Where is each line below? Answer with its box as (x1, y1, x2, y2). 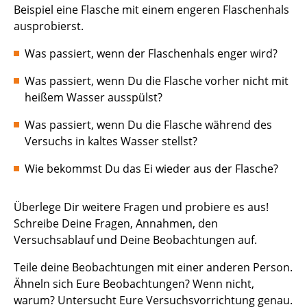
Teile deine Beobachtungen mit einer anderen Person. (14, 260, 293, 275)
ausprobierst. (14, 19, 86, 34)
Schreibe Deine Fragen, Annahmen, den (14, 216, 218, 231)
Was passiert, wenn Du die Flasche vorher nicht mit (25, 73, 288, 88)
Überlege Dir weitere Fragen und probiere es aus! (14, 199, 269, 214)
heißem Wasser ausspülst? (25, 90, 168, 105)
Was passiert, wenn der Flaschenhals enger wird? (25, 46, 278, 61)
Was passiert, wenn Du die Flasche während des (25, 117, 272, 132)
